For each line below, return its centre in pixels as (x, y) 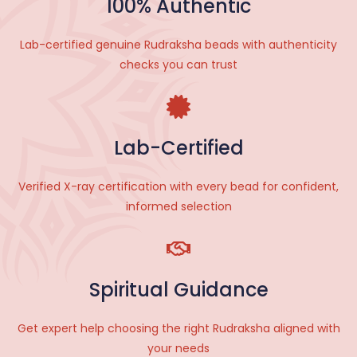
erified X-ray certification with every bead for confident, (182, 186)
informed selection (178, 206)
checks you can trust (178, 65)
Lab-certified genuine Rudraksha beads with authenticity (178, 45)
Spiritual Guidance (178, 290)
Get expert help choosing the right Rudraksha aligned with (178, 328)
